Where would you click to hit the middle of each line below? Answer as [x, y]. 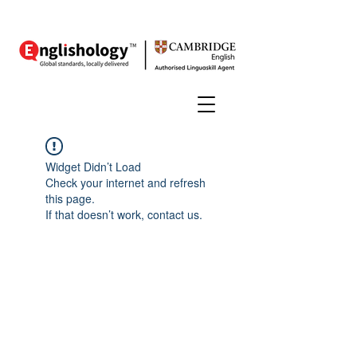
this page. [70, 198]
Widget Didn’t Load [93, 167]
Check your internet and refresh [126, 182]
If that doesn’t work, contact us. [124, 214]
